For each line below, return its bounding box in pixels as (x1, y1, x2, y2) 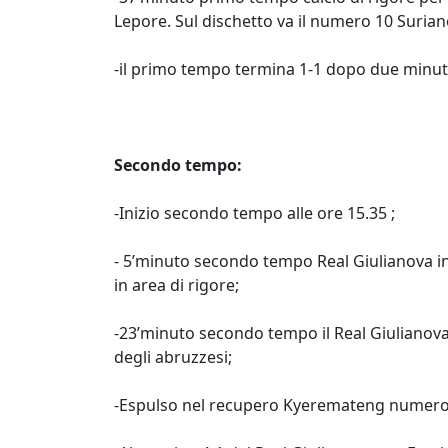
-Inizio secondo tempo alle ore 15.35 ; (114, 202, 395, 224)
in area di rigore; (114, 274, 239, 296)
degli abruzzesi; (114, 346, 232, 368)
